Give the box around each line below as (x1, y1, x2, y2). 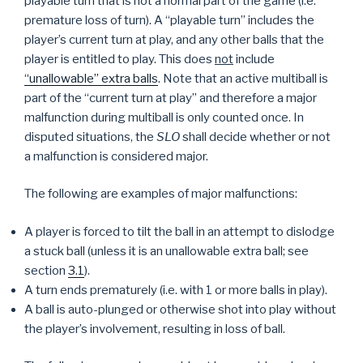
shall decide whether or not (180, 129, 331, 144)
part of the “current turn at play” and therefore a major (24, 90, 317, 105)
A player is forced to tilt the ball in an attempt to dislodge (24, 224, 335, 239)
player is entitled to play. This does (24, 51, 215, 66)
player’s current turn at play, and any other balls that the (24, 32, 324, 47)
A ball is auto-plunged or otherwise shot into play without (24, 301, 336, 317)
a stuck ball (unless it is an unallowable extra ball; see (24, 243, 309, 258)
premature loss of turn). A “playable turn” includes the (24, 12, 314, 28)
